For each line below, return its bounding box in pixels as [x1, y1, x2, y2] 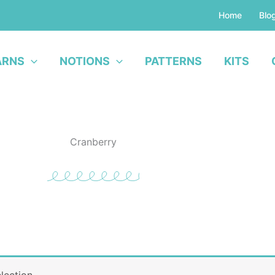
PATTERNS [144, 55, 202, 68]
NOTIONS [59, 55, 110, 68]
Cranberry [70, 136, 117, 148]
